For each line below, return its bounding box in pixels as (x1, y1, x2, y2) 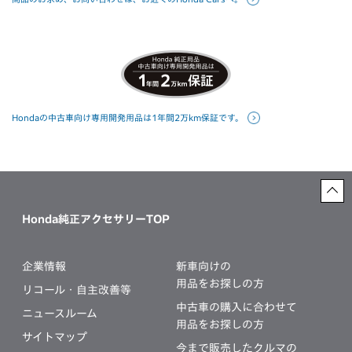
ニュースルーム (21, 307, 97, 319)
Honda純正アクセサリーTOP (21, 213, 170, 225)
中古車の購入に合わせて (176, 301, 297, 313)
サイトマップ (21, 331, 87, 343)
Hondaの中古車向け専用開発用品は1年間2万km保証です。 (12, 112, 244, 122)
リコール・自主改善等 (21, 284, 131, 295)
